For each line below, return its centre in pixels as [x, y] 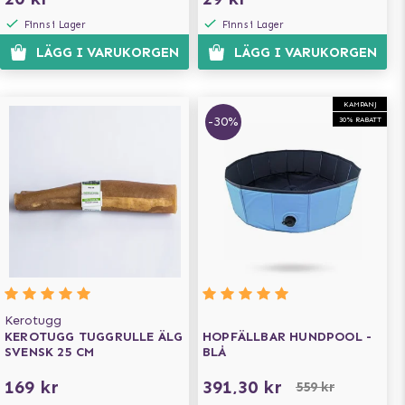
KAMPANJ [360, 104]
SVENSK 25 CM [50, 352]
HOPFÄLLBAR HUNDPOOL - [287, 337]
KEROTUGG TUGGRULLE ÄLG [94, 337]
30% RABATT [360, 119]
